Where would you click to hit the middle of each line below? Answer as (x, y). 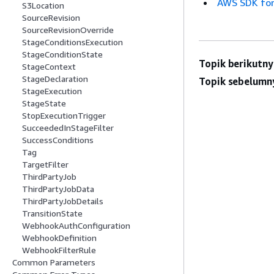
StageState (44, 103)
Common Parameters (54, 262)
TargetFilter (45, 165)
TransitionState (52, 213)
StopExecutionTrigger (64, 116)
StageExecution (52, 91)
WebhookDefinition (59, 238)
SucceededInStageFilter (68, 128)
